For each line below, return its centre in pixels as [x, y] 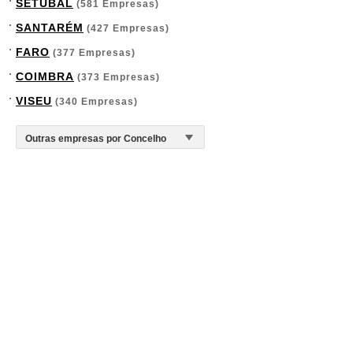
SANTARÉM [50, 28]
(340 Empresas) [95, 102]
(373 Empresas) [117, 77]
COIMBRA [45, 76]
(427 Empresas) [126, 28]
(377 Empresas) [93, 53]
